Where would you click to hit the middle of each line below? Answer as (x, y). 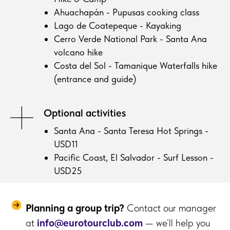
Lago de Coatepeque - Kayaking (118, 26)
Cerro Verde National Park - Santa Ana (130, 39)
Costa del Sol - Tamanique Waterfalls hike (136, 66)
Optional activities (85, 113)
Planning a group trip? (75, 208)
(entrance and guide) (95, 79)
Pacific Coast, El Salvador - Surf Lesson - (134, 158)
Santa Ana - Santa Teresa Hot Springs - (131, 131)
